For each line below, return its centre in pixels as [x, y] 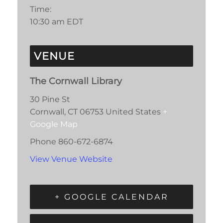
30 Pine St [50, 100]
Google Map [54, 124]
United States [133, 112]
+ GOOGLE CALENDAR [111, 197]
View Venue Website [71, 159]
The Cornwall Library [76, 81]
